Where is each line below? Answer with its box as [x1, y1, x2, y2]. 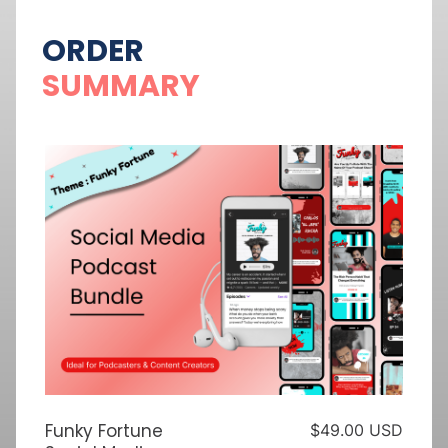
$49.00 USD [310, 420, 403, 441]
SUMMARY [42, 65, 200, 107]
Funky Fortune [45, 419, 163, 444]
